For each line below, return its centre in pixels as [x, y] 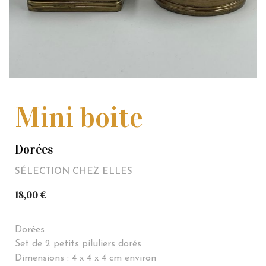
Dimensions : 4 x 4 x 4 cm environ [85, 259]
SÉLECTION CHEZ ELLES [74, 172]
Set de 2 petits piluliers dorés [78, 244]
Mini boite [79, 117]
